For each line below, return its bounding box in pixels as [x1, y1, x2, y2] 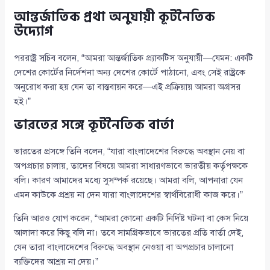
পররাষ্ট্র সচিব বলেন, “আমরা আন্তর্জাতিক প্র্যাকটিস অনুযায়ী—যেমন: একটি [14, 52, 254, 64]
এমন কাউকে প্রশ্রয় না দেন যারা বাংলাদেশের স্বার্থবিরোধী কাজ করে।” [14, 189, 243, 201]
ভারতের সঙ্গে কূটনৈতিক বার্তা [14, 114, 175, 136]
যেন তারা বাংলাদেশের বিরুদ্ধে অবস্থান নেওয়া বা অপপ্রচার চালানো [14, 242, 234, 253]
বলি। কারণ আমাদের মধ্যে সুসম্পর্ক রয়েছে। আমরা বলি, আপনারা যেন [14, 175, 243, 186]
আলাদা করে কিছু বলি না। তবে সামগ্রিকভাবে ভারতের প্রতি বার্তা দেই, [14, 227, 244, 239]
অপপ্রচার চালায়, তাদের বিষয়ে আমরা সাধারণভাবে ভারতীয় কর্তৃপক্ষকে [14, 160, 248, 172]
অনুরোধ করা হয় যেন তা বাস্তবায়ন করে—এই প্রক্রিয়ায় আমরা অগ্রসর [14, 81, 241, 93]
